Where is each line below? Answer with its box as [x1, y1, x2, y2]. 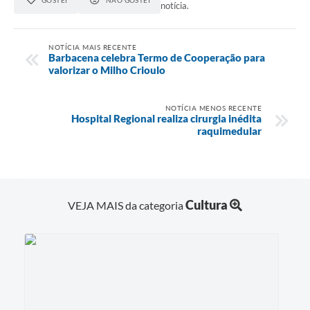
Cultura [185, 197, 228, 212]
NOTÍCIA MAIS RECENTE [48, 42, 136, 51]
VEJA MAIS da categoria [68, 198, 185, 212]
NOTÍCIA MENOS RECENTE [165, 103, 262, 112]
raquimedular [197, 124, 262, 137]
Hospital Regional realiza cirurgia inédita [71, 111, 262, 125]
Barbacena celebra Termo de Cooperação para [48, 51, 265, 64]
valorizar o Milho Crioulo [48, 63, 165, 76]
